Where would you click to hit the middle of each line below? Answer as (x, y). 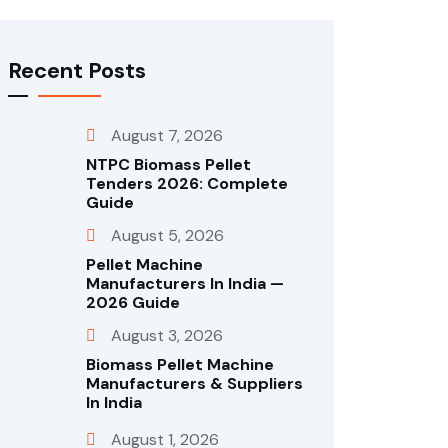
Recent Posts (77, 70)
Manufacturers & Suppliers (194, 383)
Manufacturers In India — (185, 283)
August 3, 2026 (167, 335)
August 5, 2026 (167, 235)
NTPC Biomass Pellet (168, 164)
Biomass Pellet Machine (180, 364)
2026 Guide (133, 302)
